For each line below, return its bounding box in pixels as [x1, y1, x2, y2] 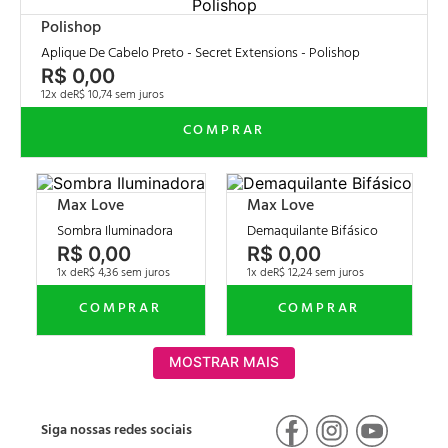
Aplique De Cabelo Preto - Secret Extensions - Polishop [41, 41, 360, 65]
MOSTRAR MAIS [169, 353, 279, 371]
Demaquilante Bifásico [246, 219, 378, 243]
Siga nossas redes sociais [40, 418, 192, 442]
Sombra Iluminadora [56, 219, 173, 243]
